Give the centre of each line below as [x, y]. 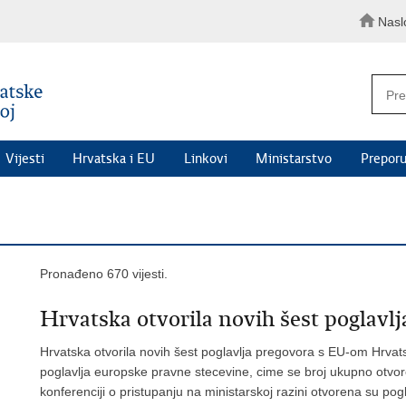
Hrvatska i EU [114, 158]
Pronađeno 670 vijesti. [104, 273]
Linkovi [205, 158]
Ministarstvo [294, 158]
